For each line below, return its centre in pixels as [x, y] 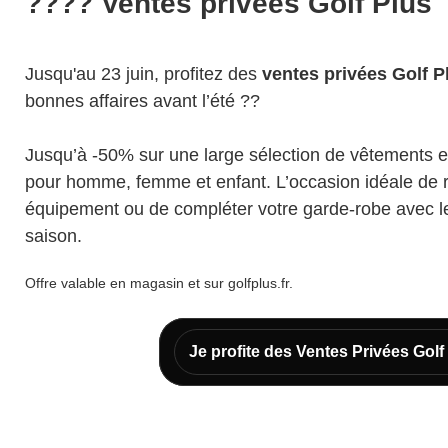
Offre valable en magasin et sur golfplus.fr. [159, 283]
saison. [56, 236]
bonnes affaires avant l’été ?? [142, 101]
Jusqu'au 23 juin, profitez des [143, 74]
